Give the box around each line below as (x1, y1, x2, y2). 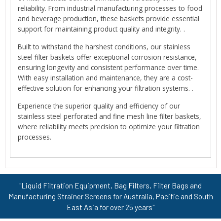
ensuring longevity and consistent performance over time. (18, 63, 199, 73)
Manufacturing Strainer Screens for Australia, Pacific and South (8, 191, 213, 201)
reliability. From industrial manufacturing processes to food (18, 3, 203, 13)
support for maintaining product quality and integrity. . (18, 24, 185, 34)
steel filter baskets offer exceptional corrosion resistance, (18, 52, 197, 62)
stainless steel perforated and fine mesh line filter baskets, (18, 111, 202, 121)
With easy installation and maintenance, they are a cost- (18, 73, 193, 83)
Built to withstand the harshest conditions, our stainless (18, 42, 191, 52)
